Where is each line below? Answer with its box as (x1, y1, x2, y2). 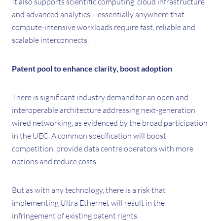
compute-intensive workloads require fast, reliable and (12, 22, 195, 32)
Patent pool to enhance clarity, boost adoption (12, 64, 172, 73)
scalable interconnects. (12, 35, 89, 45)
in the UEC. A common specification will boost (12, 131, 166, 141)
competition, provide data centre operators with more (12, 144, 193, 153)
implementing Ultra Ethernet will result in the (12, 198, 165, 208)
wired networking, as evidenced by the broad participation (12, 118, 208, 128)
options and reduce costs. (12, 156, 98, 166)
